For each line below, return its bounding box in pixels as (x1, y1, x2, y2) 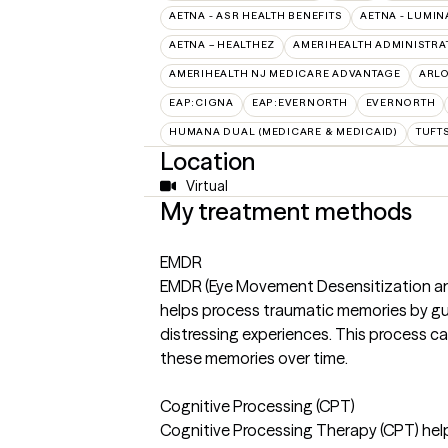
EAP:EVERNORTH (251, 96, 348, 109)
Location (160, 147, 255, 176)
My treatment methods (160, 197, 412, 226)
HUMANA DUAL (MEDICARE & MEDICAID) (169, 125, 398, 138)
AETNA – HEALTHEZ (169, 38, 275, 51)
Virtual (185, 177, 228, 195)
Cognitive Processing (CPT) (160, 396, 355, 416)
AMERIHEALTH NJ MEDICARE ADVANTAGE (169, 67, 401, 80)
